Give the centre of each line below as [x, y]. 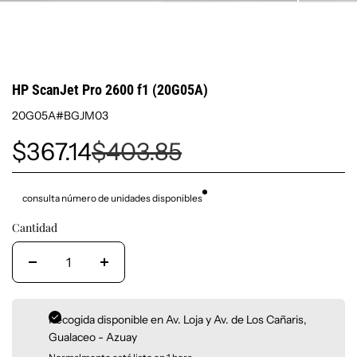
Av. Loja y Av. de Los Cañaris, [236, 319]
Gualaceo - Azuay [93, 337]
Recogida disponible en [107, 319]
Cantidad [35, 227]
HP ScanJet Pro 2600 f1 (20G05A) [110, 90]
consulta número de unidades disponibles [112, 198]
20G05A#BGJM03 [60, 115]
